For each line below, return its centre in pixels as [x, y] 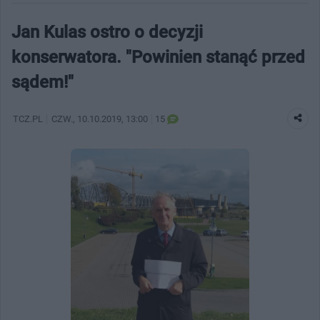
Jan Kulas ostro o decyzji [107, 32]
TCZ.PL [28, 119]
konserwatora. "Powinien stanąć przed [158, 57]
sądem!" [42, 82]
